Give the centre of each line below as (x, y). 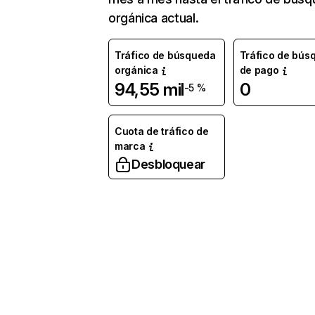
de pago (259, 70)
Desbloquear (169, 164)
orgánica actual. (154, 18)
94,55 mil (149, 90)
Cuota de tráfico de (162, 131)
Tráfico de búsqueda (165, 55)
